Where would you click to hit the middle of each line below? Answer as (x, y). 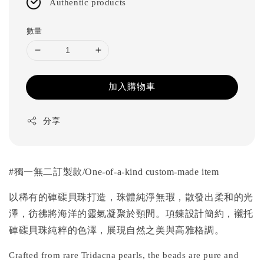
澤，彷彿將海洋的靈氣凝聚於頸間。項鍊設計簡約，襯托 (131, 213)
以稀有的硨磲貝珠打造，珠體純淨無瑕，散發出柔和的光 (131, 197)
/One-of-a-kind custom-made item (151, 171)
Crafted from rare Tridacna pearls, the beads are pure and (124, 255)
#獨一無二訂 (36, 171)
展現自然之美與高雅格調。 (166, 230)
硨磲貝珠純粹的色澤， (58, 230)
